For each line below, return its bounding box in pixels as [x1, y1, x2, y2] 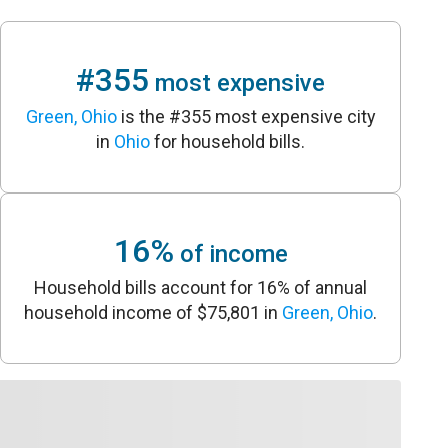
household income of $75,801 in [24, 302, 283, 324]
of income [173, 240, 288, 269]
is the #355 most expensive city [116, 105, 376, 127]
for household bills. [150, 130, 306, 152]
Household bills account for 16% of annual [34, 277, 368, 299]
